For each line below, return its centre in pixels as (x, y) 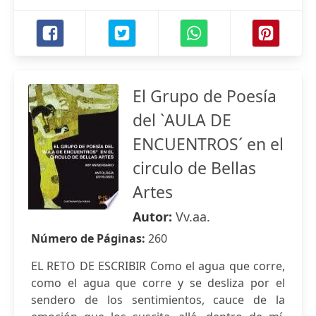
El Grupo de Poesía (205, 96)
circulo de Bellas (194, 168)
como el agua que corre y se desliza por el (158, 283)
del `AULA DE (182, 120)
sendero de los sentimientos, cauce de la (158, 300)
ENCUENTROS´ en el (208, 144)
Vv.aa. (193, 217)
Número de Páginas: (90, 238)
